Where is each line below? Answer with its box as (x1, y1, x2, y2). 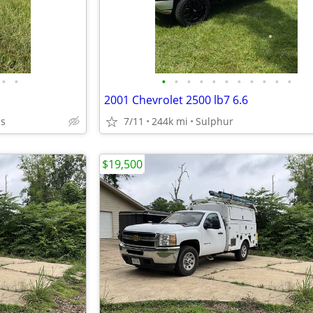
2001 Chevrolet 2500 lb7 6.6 (104, 92, 248, 108)
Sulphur (196, 115, 233, 128)
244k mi (152, 115, 188, 128)
